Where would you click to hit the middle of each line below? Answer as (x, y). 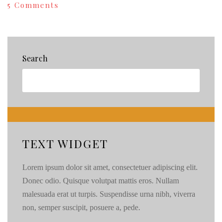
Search (35, 58)
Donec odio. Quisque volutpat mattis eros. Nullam (101, 181)
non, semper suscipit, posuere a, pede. (81, 208)
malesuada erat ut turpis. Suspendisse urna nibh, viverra (109, 194)
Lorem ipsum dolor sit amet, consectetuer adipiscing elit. (110, 167)
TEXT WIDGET (65, 144)
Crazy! (72, 49)
